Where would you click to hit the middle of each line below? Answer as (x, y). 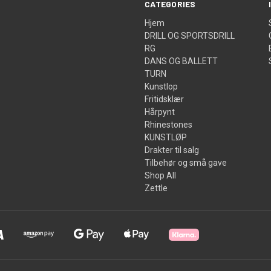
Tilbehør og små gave (186, 162)
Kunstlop (162, 86)
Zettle (156, 188)
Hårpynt (160, 112)
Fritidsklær (165, 99)
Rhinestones (169, 124)
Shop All (161, 175)
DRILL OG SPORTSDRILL (190, 35)
